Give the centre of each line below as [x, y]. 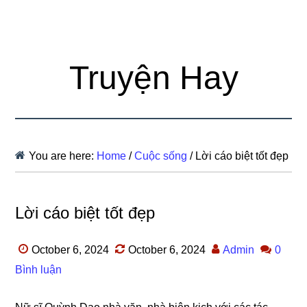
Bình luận [39, 270]
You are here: [63, 156]
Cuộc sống [161, 156]
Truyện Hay [153, 78]
